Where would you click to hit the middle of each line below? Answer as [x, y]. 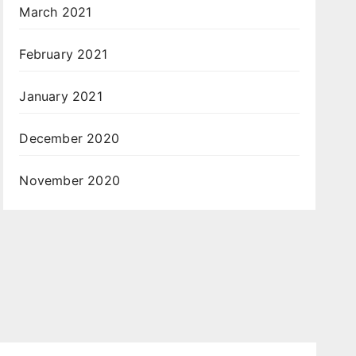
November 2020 [70, 180]
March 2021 [56, 12]
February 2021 [63, 54]
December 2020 [69, 138]
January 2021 [61, 96]
